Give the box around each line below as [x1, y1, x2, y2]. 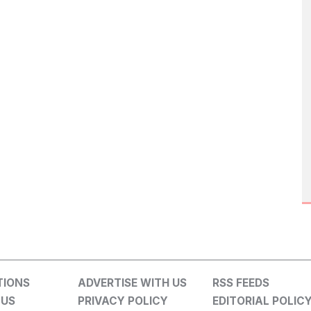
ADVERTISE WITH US [77, 276, 187, 290]
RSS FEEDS [212, 276, 270, 290]
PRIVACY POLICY [77, 294, 168, 308]
